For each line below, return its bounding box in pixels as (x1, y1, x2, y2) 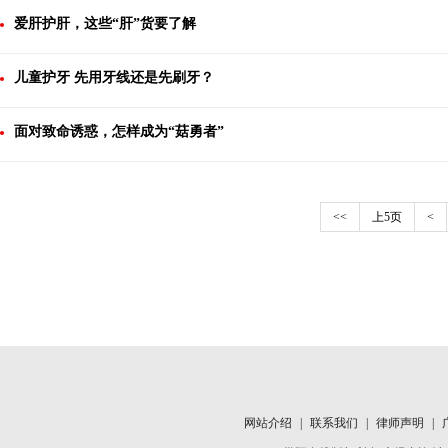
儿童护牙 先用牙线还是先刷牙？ (14, 70, 214, 85)
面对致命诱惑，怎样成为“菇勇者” (14, 124, 224, 139)
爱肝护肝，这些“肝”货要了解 (14, 16, 196, 31)
